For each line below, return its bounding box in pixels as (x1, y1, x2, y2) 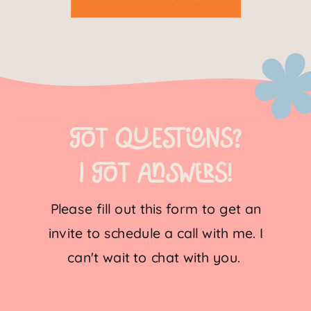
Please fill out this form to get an (50, 200, 262, 218)
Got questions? (69, 124, 243, 154)
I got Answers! (79, 159, 233, 189)
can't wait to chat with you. (67, 249, 245, 267)
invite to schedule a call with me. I (49, 224, 264, 242)
